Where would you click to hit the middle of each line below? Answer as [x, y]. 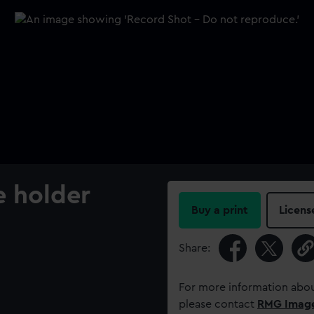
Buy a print [220, 210]
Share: [194, 248]
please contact [218, 304]
